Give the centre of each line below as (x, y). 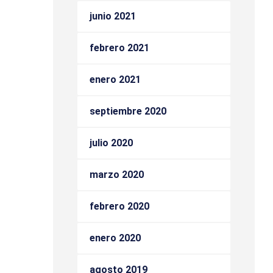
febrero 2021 (119, 48)
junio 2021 (113, 16)
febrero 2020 (119, 206)
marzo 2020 (117, 175)
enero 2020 (115, 238)
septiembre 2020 (128, 111)
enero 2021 (115, 80)
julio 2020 (111, 143)
